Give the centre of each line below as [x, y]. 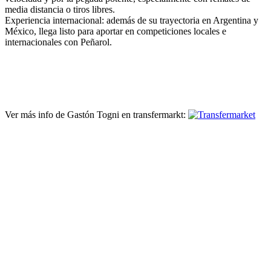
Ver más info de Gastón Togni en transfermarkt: [96, 115]
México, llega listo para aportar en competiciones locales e [116, 31]
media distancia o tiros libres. [61, 10]
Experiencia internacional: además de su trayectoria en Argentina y [132, 21]
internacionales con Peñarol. [60, 42]
